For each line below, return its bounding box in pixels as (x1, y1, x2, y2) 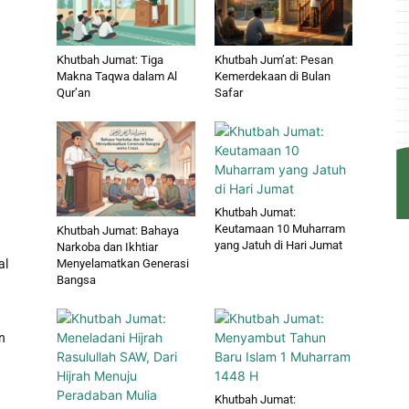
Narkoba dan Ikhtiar (57, 240, 158, 255)
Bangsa (57, 273, 96, 288)
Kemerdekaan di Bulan (214, 69, 330, 84)
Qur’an (57, 86, 90, 100)
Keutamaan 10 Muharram (214, 222, 345, 236)
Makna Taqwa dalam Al (57, 69, 177, 84)
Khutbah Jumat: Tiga (57, 53, 163, 68)
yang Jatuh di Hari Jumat (214, 238, 342, 253)
